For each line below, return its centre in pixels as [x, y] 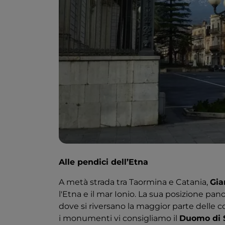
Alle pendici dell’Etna [105, 162]
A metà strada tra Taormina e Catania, [134, 182]
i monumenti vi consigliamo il [119, 218]
